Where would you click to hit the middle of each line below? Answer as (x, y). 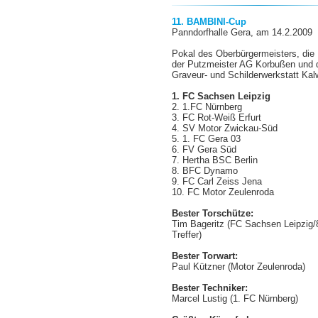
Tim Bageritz (200, 224)
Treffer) (187, 235)
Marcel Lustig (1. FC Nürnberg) (235, 298)
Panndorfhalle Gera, (214, 32)
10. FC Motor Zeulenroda (223, 192)
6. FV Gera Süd (204, 149)
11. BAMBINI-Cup (211, 22)
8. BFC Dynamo (205, 171)
